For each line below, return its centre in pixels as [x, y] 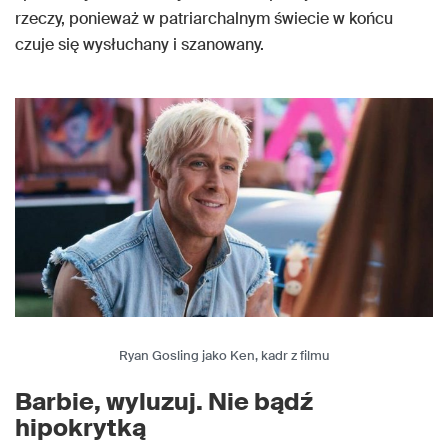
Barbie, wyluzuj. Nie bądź [164, 402]
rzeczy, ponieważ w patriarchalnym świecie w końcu [204, 19]
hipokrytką [80, 428]
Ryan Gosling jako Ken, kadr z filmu [224, 356]
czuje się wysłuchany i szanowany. [139, 45]
